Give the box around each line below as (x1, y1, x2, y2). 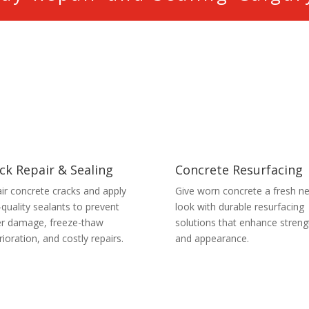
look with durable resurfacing (175, 199, 304, 213)
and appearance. (175, 231, 249, 245)
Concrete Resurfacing (175, 161, 303, 178)
